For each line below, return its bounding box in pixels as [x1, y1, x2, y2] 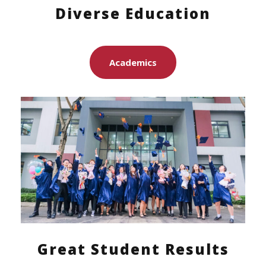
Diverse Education [55, 3, 211, 23]
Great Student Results [37, 239, 229, 259]
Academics [109, 56, 157, 69]
